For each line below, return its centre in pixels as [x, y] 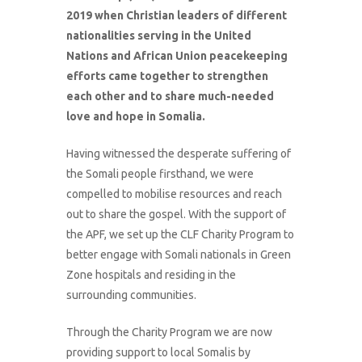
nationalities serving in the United [159, 36]
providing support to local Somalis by [159, 352]
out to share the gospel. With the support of [177, 214]
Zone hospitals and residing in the [152, 275]
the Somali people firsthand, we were [160, 174]
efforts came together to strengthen [168, 76]
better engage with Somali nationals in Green [179, 255]
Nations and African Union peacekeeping [177, 56]
